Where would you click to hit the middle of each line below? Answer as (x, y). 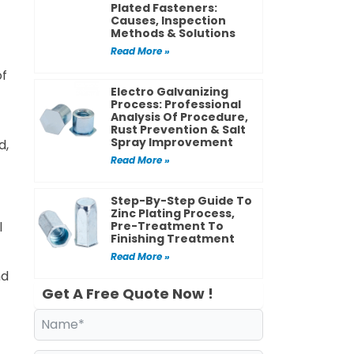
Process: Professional (176, 105)
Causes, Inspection (169, 21)
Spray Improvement (172, 143)
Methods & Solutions (173, 34)
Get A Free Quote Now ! (127, 294)
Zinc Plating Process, (173, 214)
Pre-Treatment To (168, 226)
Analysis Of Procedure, (180, 117)
